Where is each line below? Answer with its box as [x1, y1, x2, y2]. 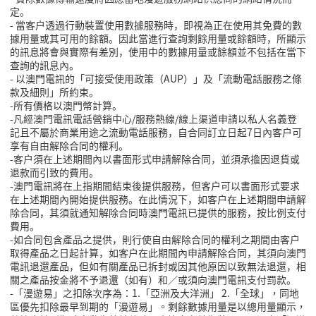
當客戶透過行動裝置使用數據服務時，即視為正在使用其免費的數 [16, 18, 302, 32]
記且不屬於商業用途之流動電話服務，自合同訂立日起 [10, 125, 247, 140]
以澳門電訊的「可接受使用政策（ [16, 71, 164, 86]
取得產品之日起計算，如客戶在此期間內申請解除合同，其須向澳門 [10, 245, 306, 260]
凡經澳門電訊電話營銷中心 [13, 111, 132, 126]
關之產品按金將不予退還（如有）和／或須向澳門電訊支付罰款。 [10, 272, 296, 287]
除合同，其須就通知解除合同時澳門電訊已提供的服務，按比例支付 [10, 205, 306, 220]
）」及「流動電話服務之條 [183, 71, 302, 86]
